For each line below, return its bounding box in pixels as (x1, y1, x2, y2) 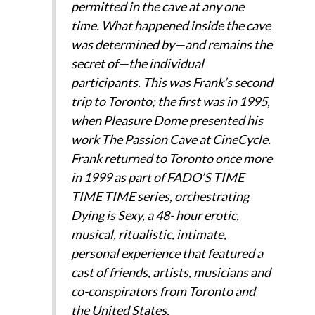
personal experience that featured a (70, 245, 263, 262)
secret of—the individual (70, 56, 204, 72)
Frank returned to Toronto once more (70, 150, 272, 167)
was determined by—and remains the (70, 37, 272, 53)
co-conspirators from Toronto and (70, 283, 255, 300)
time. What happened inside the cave (70, 18, 271, 34)
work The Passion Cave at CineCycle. (70, 131, 271, 148)
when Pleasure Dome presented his (70, 112, 263, 129)
